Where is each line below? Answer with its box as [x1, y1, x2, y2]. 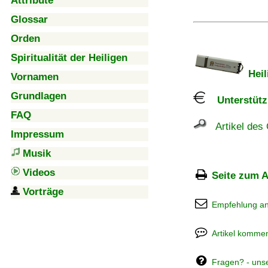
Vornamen [11, 71, 59, 83]
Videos [23, 167, 55, 178]
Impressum [11, 129, 64, 140]
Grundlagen [11, 90, 66, 102]
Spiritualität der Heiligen [11, 52, 127, 63]
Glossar [11, 14, 48, 25]
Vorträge [23, 186, 63, 197]
